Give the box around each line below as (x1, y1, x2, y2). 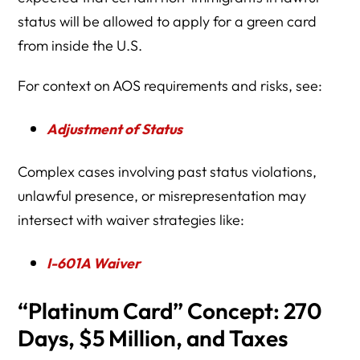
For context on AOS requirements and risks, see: (18, 76, 323, 96)
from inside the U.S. (18, 36, 143, 55)
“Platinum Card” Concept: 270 (18, 297, 322, 325)
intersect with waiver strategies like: (18, 211, 245, 230)
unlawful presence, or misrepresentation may (18, 186, 307, 206)
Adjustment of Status (46, 120, 182, 139)
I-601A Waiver (46, 254, 141, 273)
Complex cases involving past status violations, (18, 162, 317, 182)
